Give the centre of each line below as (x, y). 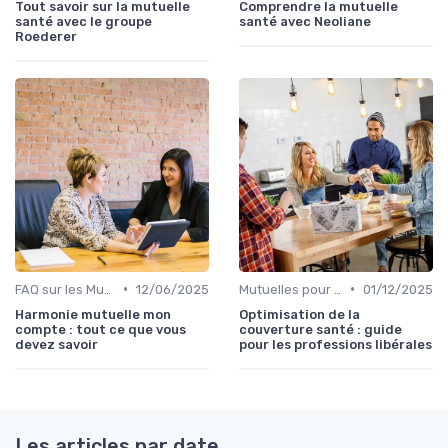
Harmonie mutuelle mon (93, 314)
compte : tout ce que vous (100, 329)
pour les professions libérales (335, 344)
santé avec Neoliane (305, 21)
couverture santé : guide (320, 329)
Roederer (46, 36)
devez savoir (56, 344)
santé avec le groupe (83, 21)
